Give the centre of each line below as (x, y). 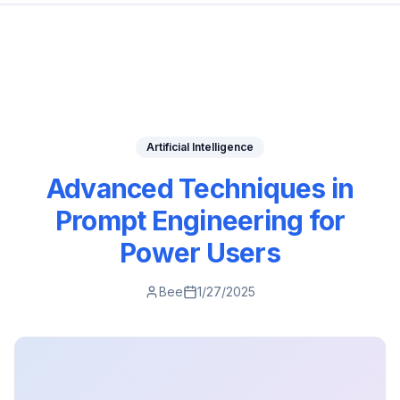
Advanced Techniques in (200, 188)
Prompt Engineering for (200, 221)
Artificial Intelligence (200, 147)
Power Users (200, 253)
